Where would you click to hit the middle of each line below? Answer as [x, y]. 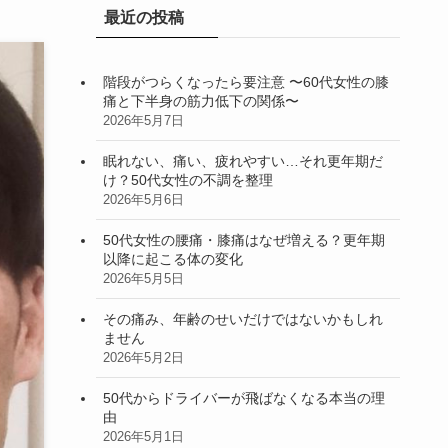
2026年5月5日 [143, 278]
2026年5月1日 [143, 436]
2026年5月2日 [143, 357]
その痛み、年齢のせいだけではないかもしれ [243, 318]
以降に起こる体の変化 [173, 258]
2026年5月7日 [143, 120]
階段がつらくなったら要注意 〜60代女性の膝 [246, 81]
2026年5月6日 [143, 199]
